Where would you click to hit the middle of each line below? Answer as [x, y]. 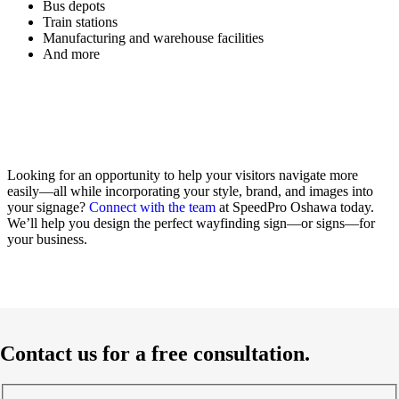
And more [71, 53]
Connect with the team [152, 207]
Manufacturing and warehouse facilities [153, 37]
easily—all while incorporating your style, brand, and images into [190, 191]
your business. [47, 239]
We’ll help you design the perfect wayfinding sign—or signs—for [191, 223]
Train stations [80, 21]
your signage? [48, 207]
